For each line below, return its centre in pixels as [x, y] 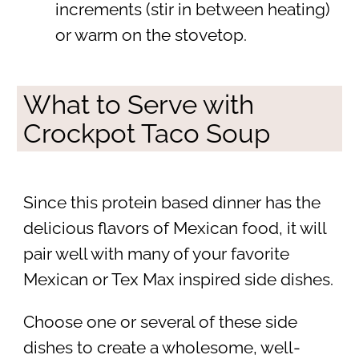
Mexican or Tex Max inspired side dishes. [178, 280]
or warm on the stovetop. [151, 35]
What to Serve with [138, 105]
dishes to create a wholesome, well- [161, 347]
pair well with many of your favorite [156, 254]
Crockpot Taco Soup [146, 134]
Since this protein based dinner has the [171, 203]
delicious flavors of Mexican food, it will [174, 229]
